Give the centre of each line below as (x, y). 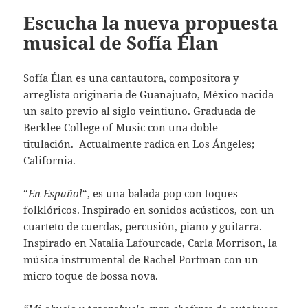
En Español (56, 193)
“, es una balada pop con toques (161, 193)
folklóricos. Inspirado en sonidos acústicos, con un (149, 209)
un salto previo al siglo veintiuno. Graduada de (140, 110)
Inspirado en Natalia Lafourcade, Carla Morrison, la (151, 242)
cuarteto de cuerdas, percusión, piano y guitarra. (143, 226)
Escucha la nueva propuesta (151, 22)
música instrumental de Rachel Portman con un (141, 259)
